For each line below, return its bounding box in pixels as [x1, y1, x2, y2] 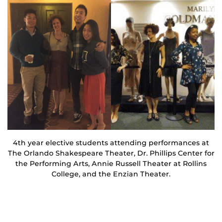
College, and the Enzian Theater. [52, 169, 170, 179]
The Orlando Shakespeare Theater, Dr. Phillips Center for [7, 149, 215, 158]
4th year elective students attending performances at [13, 138, 209, 148]
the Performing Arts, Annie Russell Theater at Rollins [15, 159, 207, 168]
